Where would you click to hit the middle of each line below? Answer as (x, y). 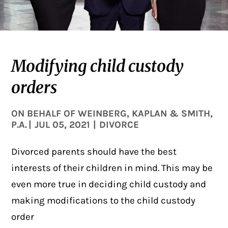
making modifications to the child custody (104, 201)
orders (34, 88)
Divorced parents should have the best (94, 152)
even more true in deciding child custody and (109, 184)
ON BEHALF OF (45, 114)
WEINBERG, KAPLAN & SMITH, (146, 114)
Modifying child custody (98, 66)
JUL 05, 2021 (62, 125)
